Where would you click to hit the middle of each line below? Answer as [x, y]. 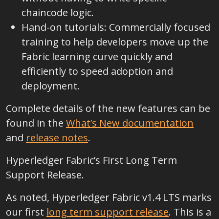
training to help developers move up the [115, 42]
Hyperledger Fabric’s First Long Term [91, 160]
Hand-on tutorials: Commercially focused [116, 27]
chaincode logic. [58, 12]
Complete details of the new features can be [108, 108]
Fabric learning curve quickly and [97, 56]
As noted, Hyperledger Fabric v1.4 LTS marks [109, 197]
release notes [57, 138]
